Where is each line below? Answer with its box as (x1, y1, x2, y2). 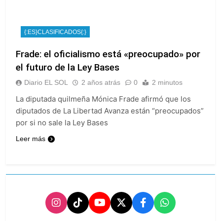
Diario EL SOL (24, 78, 68, 86)
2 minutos (152, 78, 183, 86)
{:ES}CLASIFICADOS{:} (24, 28, 86, 36)
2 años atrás (81, 78, 120, 86)
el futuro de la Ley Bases (16, 61, 119, 73)
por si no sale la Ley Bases (16, 117, 108, 127)
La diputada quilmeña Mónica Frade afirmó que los (16, 94, 191, 104)
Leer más (16, 134, 45, 143)
